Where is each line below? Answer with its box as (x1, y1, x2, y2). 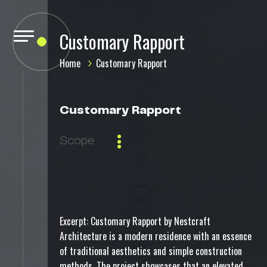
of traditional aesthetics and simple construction (60, 244, 242, 258)
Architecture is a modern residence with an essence (60, 229, 252, 243)
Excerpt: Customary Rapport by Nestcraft (60, 214, 210, 228)
